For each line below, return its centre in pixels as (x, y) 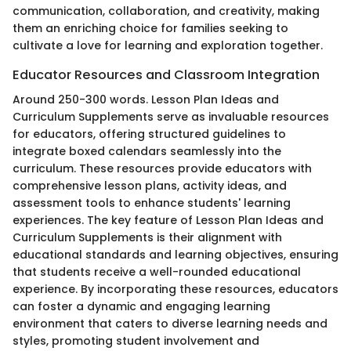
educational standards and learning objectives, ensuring (175, 255)
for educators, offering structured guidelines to (149, 134)
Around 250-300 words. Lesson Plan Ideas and (146, 100)
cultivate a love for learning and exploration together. (168, 46)
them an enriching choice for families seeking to (150, 29)
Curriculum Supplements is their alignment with (147, 238)
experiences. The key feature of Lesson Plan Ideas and (168, 221)
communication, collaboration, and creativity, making (166, 11)
